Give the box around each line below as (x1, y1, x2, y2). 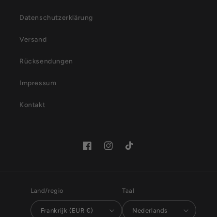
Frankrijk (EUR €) (40, 206, 93, 214)
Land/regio (30, 187, 64, 195)
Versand (19, 35, 47, 44)
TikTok (125, 147, 146, 155)
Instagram (104, 147, 137, 155)
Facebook (82, 147, 115, 155)
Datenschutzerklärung (19, 14, 93, 22)
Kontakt (19, 101, 46, 109)
